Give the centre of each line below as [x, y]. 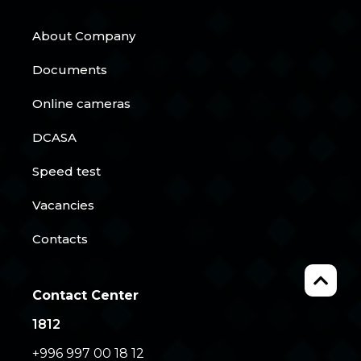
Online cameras [82, 103]
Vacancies [64, 205]
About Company [84, 35]
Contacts [60, 239]
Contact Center [86, 295]
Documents [70, 69]
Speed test [67, 171]
